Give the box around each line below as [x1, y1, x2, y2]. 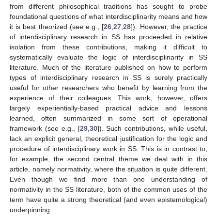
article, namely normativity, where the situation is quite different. [10, 165, 207, 173]
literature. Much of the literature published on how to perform [10, 63, 207, 71]
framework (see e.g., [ [10, 124, 80, 132]
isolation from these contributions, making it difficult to [10, 43, 207, 51]
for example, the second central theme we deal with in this [10, 155, 207, 163]
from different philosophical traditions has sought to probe [10, 2, 207, 10]
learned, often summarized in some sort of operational [10, 114, 207, 122]
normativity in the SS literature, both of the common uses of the [10, 185, 207, 193]
